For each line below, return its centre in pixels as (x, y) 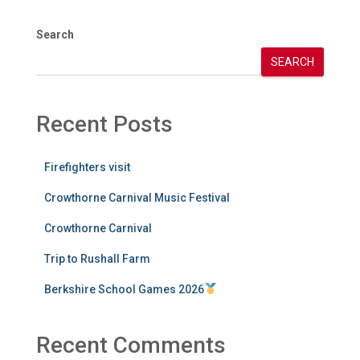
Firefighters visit (87, 167)
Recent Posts (104, 124)
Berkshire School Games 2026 (124, 289)
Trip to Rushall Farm (97, 258)
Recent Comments (131, 345)
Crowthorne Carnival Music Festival (137, 197)
